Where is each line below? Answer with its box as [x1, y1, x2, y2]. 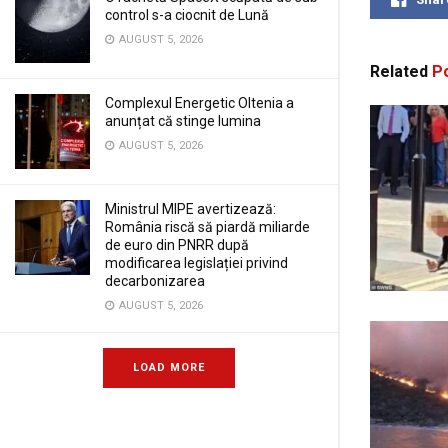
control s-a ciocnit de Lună [105, 7, 269, 23]
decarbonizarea [105, 273, 205, 289]
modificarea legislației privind [105, 255, 288, 271]
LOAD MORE [133, 361, 205, 374]
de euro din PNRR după [105, 237, 249, 253]
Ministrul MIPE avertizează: [105, 201, 276, 217]
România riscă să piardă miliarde [105, 219, 310, 235]
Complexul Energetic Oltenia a [105, 95, 294, 111]
